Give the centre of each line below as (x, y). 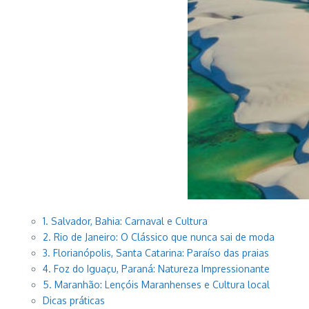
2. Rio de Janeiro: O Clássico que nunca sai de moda (159, 237)
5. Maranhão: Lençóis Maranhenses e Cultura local (156, 285)
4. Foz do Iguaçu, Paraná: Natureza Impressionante (156, 269)
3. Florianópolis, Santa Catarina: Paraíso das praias (156, 253)
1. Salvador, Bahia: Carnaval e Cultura (125, 221)
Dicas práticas (74, 300)
